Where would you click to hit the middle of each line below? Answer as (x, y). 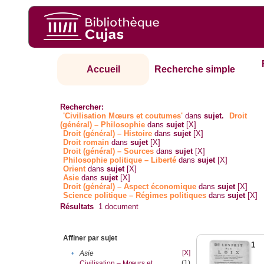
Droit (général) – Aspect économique (130, 187)
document (121, 207)
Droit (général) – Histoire (108, 134)
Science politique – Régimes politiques (135, 196)
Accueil (103, 70)
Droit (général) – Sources (109, 151)
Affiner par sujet (90, 238)
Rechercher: (82, 107)
